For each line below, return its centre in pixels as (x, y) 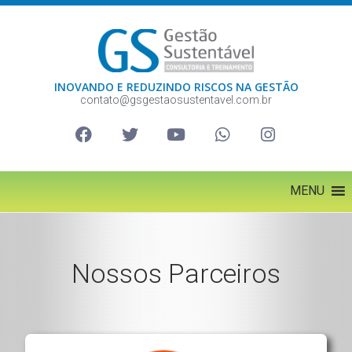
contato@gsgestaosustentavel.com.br (176, 99)
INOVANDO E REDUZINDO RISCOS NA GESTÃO (176, 86)
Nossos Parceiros (176, 274)
